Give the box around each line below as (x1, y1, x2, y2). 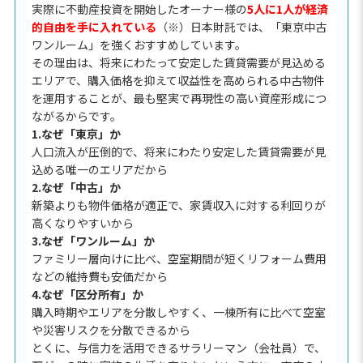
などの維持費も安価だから (31, 267, 168, 284)
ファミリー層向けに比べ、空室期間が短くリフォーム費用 (31, 250, 327, 267)
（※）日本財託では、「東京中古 (156, 18, 327, 35)
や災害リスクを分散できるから (31, 321, 190, 338)
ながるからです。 (31, 107, 122, 124)
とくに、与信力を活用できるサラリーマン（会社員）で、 (31, 339, 326, 356)
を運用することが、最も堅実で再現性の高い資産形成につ (31, 89, 327, 106)
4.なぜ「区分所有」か (31, 285, 143, 302)
